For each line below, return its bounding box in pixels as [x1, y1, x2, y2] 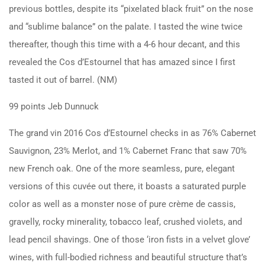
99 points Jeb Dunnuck [9, 101, 99, 112]
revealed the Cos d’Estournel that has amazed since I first [9, 56, 235, 67]
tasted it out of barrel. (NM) [9, 74, 117, 85]
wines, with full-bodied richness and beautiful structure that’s [9, 251, 247, 263]
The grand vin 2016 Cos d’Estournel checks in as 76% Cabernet [9, 127, 256, 138]
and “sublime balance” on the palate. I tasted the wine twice [9, 21, 243, 32]
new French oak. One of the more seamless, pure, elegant [9, 163, 235, 174]
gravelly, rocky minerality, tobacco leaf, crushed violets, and [9, 216, 242, 227]
